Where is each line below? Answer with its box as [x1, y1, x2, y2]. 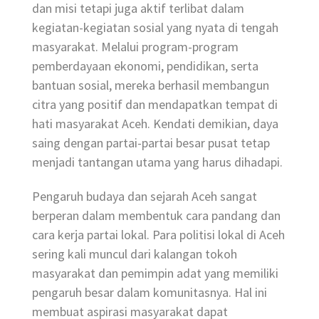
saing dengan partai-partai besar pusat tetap [32, 135, 270, 152]
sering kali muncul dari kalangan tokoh [32, 246, 237, 263]
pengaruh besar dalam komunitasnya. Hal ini [32, 284, 267, 301]
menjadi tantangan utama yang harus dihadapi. [32, 154, 283, 171]
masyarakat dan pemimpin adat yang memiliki [32, 265, 278, 282]
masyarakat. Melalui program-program [32, 38, 239, 56]
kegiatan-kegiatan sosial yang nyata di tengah [32, 19, 278, 36]
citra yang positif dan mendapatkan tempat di [32, 96, 278, 113]
